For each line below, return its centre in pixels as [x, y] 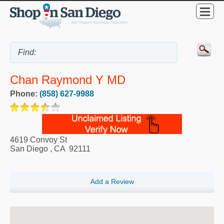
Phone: [25, 94]
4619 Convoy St [38, 140]
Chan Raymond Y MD [68, 80]
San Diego [29, 149]
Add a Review [112, 181]
